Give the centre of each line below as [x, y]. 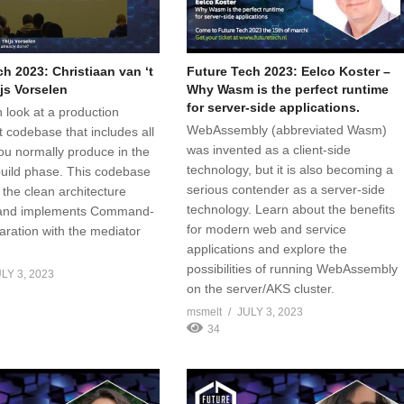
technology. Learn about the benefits [291, 209]
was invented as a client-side [269, 149]
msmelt [205, 312]
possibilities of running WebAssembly [293, 268]
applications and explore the [267, 248]
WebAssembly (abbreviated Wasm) [287, 129]
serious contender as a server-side [286, 189]
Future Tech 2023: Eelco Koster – [289, 71]
